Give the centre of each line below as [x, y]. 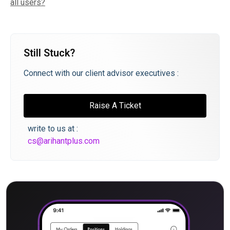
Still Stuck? [49, 53]
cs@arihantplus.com [64, 141]
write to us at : [53, 129]
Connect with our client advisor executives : [101, 73]
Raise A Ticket [115, 106]
